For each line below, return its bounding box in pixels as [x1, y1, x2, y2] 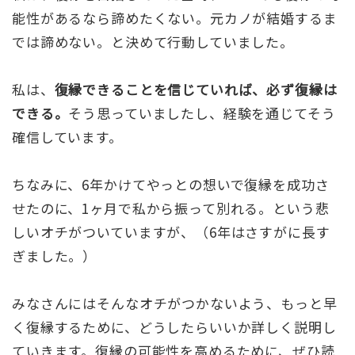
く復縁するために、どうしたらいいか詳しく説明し [12, 317, 337, 338]
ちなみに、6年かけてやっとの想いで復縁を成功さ [12, 174, 330, 195]
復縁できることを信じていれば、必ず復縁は [54, 79, 338, 100]
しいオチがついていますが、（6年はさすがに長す [12, 222, 330, 242]
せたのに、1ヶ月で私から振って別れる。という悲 [12, 198, 330, 219]
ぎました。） [12, 246, 97, 266]
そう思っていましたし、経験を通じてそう [68, 103, 336, 124]
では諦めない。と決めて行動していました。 [12, 32, 295, 52]
